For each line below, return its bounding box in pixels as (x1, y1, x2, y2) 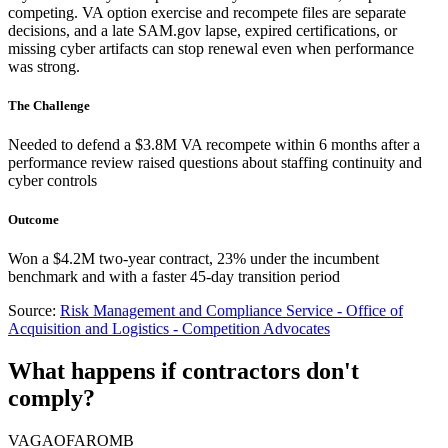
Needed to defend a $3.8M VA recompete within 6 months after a (8, 135, 420, 153)
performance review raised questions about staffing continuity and (8, 153, 422, 171)
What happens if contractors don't (8, 358, 359, 385)
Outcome (8, 212, 59, 228)
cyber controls (8, 171, 97, 189)
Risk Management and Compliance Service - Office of (60, 302, 403, 320)
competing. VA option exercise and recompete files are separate (8, 3, 406, 21)
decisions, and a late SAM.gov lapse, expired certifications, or (8, 21, 397, 39)
